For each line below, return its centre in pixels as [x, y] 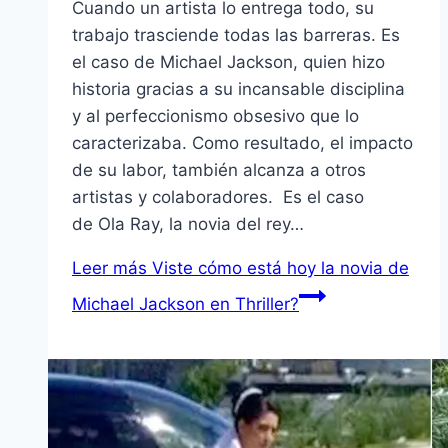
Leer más [109, 267]
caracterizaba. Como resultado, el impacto [242, 142]
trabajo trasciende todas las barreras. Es [236, 34]
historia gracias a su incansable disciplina [238, 88]
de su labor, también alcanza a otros [219, 169]
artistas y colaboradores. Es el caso [218, 196]
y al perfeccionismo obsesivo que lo [215, 115]
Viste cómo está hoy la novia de [278, 267]
